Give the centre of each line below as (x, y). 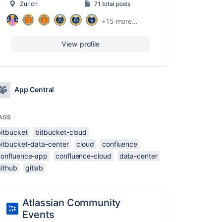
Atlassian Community (72, 203)
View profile (81, 44)
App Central (34, 89)
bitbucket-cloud (61, 132)
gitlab (34, 168)
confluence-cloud (83, 156)
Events (38, 215)
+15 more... (119, 21)
